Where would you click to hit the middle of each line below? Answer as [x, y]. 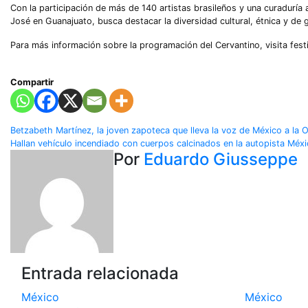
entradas [56, 188]
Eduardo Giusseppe [221, 159]
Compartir [32, 82]
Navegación [71, 136]
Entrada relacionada [100, 273]
